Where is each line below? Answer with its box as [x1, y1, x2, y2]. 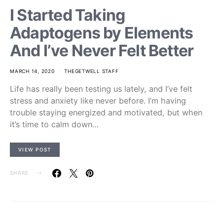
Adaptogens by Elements [10, 23, 193, 43]
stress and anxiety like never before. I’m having [10, 96, 186, 106]
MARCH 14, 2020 [10, 68, 55, 74]
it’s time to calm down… [10, 119, 99, 130]
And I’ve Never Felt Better [10, 41, 194, 61]
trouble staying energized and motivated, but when [10, 108, 202, 118]
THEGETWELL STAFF [64, 68, 119, 74]
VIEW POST [18, 146, 52, 152]
